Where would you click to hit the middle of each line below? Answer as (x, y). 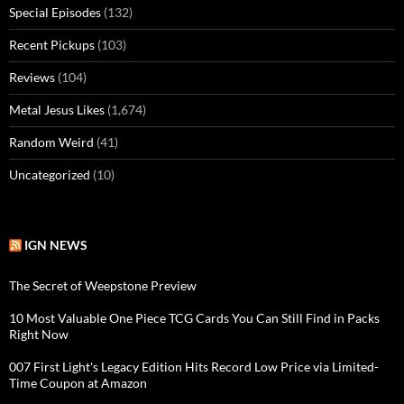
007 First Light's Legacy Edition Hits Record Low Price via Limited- (194, 367)
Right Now (39, 335)
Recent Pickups (52, 45)
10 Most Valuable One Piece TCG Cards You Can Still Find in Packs (194, 318)
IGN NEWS (56, 245)
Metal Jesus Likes (57, 110)
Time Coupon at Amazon (78, 383)
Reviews (32, 78)
